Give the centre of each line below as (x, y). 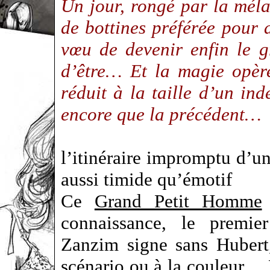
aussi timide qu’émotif (146, 179)
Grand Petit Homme (178, 201)
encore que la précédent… (161, 114)
